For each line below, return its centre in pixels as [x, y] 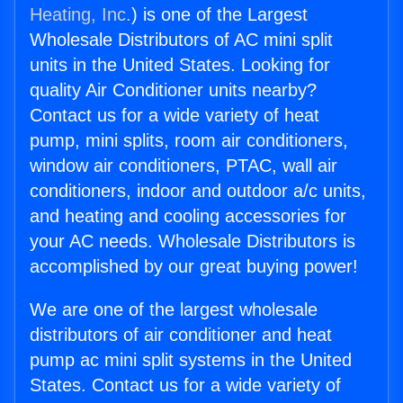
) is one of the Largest [219, 15]
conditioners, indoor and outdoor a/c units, [198, 191]
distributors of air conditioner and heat [181, 335]
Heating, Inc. [81, 15]
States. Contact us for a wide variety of [185, 385]
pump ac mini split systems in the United [191, 360]
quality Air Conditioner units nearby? [173, 90]
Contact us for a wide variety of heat [175, 116]
